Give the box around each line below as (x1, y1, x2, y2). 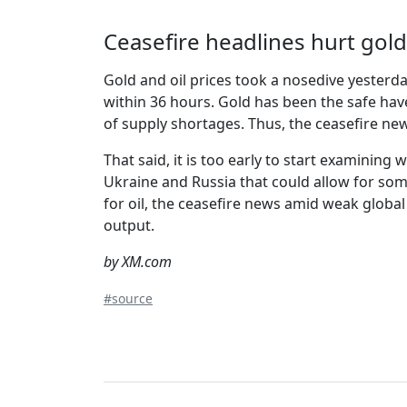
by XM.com (104, 252, 172, 273)
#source (104, 290, 153, 308)
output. (104, 215, 154, 236)
